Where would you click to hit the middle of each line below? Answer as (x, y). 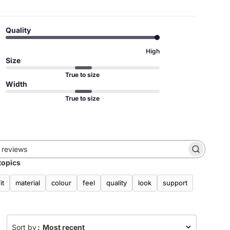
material (28, 183)
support (175, 183)
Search (99, 154)
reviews (101, 164)
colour (62, 183)
